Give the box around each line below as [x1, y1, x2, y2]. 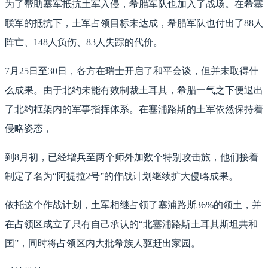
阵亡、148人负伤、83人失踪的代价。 [5, 37, 163, 48]
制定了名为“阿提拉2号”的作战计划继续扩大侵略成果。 [5, 171, 238, 182]
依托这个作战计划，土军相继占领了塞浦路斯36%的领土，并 [5, 200, 261, 211]
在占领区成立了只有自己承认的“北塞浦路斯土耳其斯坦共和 [5, 219, 258, 230]
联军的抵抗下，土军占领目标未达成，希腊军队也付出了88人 [5, 18, 263, 29]
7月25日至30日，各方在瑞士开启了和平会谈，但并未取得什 [5, 66, 258, 77]
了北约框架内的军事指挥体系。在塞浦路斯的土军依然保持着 [5, 104, 263, 115]
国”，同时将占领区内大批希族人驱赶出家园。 [5, 238, 200, 249]
